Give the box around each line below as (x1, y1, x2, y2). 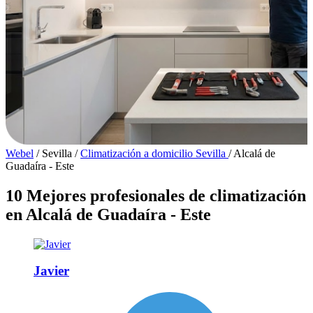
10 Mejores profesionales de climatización (6, 186, 306, 205)
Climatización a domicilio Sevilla (80, 147, 228, 159)
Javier (34, 263, 69, 279)
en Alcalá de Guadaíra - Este (6, 205, 211, 224)
